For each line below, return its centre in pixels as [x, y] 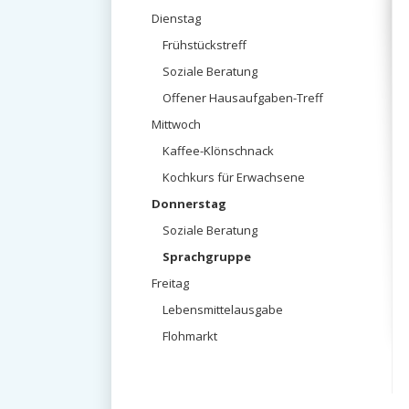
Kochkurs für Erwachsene [234, 177]
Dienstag [176, 18]
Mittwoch [176, 124]
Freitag [170, 283]
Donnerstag [189, 204]
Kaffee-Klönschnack [218, 151]
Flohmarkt [190, 336]
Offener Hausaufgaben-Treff [243, 98]
